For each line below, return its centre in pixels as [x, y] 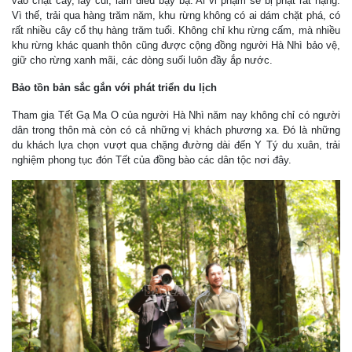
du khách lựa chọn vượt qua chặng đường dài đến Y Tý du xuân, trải [176, 145]
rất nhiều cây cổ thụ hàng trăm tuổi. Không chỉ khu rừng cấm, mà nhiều [176, 31]
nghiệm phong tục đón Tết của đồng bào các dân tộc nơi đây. [152, 160]
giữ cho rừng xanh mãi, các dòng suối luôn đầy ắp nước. [142, 60]
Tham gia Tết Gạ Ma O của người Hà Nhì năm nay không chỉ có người [176, 115]
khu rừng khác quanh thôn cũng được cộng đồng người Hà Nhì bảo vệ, [176, 46]
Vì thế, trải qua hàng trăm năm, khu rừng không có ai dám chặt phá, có [176, 16]
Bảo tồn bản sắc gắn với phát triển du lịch [114, 88]
